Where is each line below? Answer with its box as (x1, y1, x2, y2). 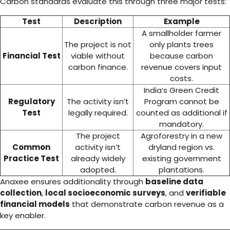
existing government (142, 153, 221, 164)
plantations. (159, 164, 204, 175)
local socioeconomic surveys (45, 187, 165, 198)
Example (163, 16, 200, 27)
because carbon (150, 50, 213, 61)
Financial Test (2, 50, 61, 61)
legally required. (68, 107, 128, 118)
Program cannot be (144, 96, 219, 107)
